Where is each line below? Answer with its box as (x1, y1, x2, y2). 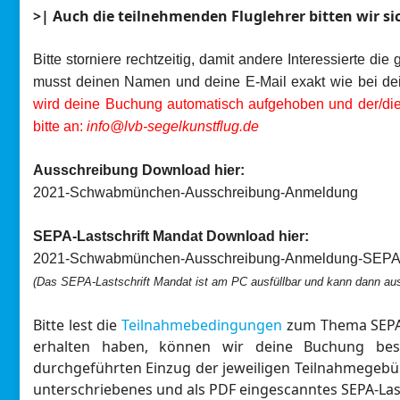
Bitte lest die (33, 314, 122, 335)
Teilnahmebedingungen (121, 314, 283, 335)
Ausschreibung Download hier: (33, 162, 245, 178)
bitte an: (33, 118, 87, 134)
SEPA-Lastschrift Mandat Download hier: (33, 228, 309, 244)
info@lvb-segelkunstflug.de (87, 118, 259, 134)
